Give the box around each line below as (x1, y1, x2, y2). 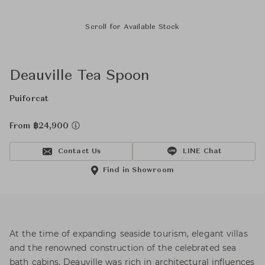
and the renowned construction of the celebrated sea (9, 243, 237, 253)
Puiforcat (9, 95, 49, 103)
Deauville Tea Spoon (9, 69, 150, 83)
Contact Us (57, 148, 101, 155)
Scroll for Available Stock (85, 24, 180, 31)
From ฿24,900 (9, 122, 72, 130)
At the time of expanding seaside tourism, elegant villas (9, 228, 248, 239)
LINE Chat (182, 148, 222, 155)
